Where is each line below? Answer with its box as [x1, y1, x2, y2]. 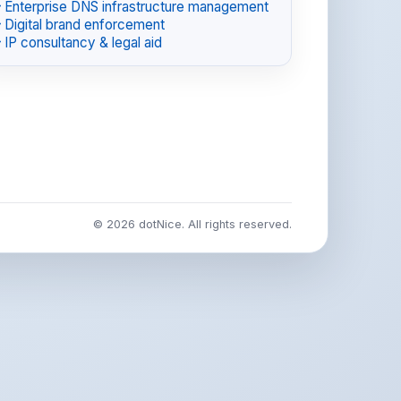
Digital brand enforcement [4, 15, 165, 33]
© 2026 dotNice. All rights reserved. [93, 218, 292, 231]
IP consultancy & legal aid [4, 33, 162, 51]
